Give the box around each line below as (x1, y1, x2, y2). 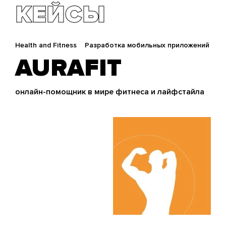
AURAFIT (15, 53, 122, 83)
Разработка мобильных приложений (85, 41, 209, 49)
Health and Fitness (15, 41, 77, 49)
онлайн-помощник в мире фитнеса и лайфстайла (15, 87, 204, 97)
